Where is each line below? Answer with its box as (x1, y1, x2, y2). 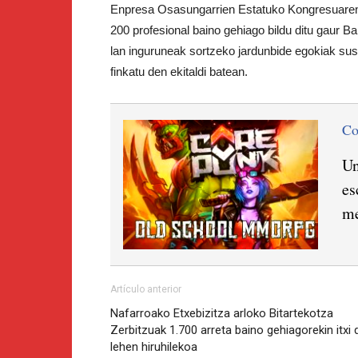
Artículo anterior (110, 284, 181, 296)
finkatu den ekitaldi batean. (110, 64, 248, 78)
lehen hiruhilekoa (110, 340, 197, 355)
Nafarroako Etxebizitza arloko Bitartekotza (110, 306, 333, 321)
